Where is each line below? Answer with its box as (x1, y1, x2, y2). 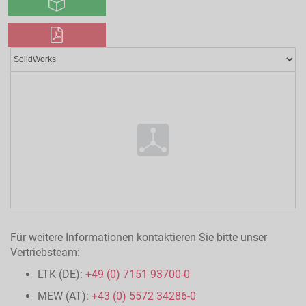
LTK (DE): (38, 267, 85, 281)
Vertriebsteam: (10, 245, 80, 259)
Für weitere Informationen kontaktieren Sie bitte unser (10, 230, 267, 244)
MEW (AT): (38, 289, 92, 303)
